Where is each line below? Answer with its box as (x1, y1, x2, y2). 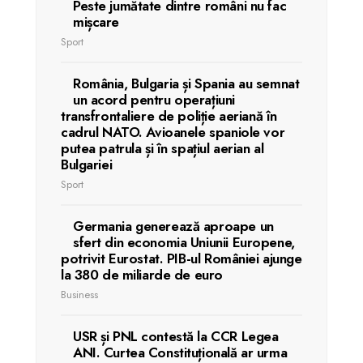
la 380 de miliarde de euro (61, 265, 223, 284)
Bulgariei (61, 155, 113, 174)
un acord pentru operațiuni (73, 90, 235, 109)
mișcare (73, 12, 120, 32)
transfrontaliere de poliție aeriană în (61, 106, 277, 126)
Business (61, 287, 98, 302)
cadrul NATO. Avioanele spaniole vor (61, 122, 285, 142)
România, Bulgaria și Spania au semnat (73, 74, 300, 93)
